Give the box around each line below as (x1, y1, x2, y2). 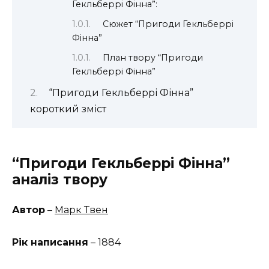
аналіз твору (12, 171, 107, 189)
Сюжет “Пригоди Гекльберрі (103, 19, 234, 30)
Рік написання (12, 237, 88, 249)
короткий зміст (30, 103, 106, 115)
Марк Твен (55, 204, 108, 216)
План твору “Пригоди (103, 52, 204, 64)
